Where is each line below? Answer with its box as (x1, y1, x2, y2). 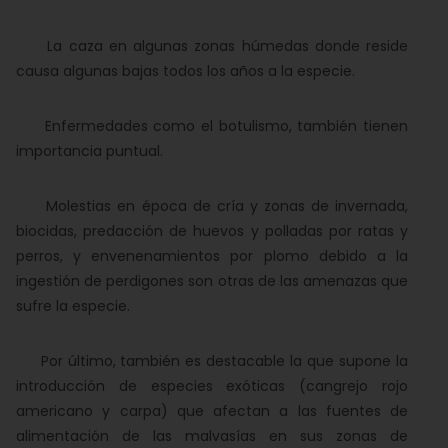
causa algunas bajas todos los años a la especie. (16, 61, 355, 81)
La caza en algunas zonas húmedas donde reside (16, 36, 408, 56)
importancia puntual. (16, 141, 163, 161)
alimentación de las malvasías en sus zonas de (16, 426, 408, 446)
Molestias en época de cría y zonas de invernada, (16, 196, 408, 216)
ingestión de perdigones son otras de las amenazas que (16, 271, 408, 291)
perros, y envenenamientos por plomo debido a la (16, 246, 408, 266)
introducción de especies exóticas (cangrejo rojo (16, 376, 408, 396)
